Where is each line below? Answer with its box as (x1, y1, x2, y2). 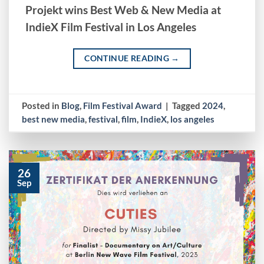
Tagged (172, 100, 203, 111)
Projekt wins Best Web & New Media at (25, 4, 222, 17)
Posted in (22, 100, 62, 111)
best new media (22, 113, 85, 124)
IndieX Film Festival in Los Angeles (25, 21, 197, 34)
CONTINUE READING (84, 53, 171, 64)
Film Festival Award (83, 100, 163, 111)
